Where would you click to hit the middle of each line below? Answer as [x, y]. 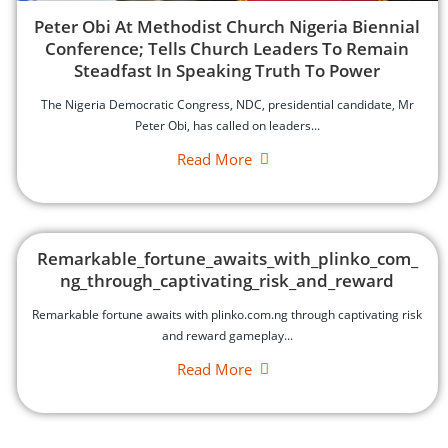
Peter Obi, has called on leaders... [227, 126]
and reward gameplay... [227, 336]
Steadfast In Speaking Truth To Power [227, 71]
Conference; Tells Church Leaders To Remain [227, 49]
